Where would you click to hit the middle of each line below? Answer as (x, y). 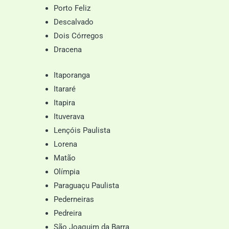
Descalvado (74, 22)
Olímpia (67, 171)
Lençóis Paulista (82, 130)
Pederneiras (74, 199)
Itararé (65, 89)
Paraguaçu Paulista (86, 185)
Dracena (68, 50)
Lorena (65, 144)
